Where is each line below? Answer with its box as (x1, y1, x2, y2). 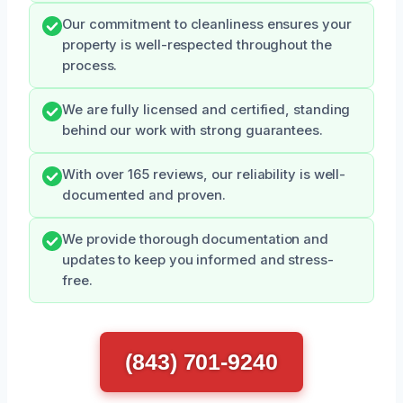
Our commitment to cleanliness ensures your (62, 15, 352, 32)
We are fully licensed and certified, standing (62, 101, 351, 118)
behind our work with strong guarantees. (62, 121, 323, 139)
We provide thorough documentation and (62, 230, 329, 247)
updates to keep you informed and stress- (62, 251, 334, 268)
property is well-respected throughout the (62, 36, 332, 53)
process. (62, 57, 118, 74)
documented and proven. (62, 186, 227, 203)
